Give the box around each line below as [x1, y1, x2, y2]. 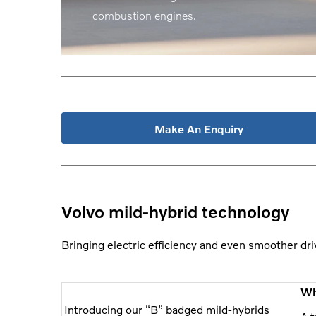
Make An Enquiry [154, 121, 243, 135]
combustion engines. [92, 8, 196, 22]
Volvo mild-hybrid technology [61, 201, 289, 221]
